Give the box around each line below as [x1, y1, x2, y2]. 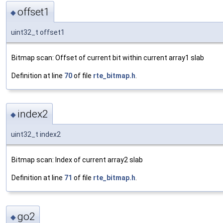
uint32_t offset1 [11, 28, 65, 36]
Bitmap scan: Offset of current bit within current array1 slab [11, 53, 204, 62]
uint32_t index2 [11, 130, 61, 139]
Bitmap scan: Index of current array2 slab [11, 156, 143, 164]
